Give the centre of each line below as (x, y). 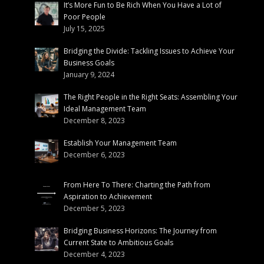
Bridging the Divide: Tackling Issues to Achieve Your (149, 51)
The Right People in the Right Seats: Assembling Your (150, 97)
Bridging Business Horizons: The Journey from (140, 231)
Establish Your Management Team (120, 143)
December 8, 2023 (94, 121)
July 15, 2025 (84, 29)
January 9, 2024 (89, 75)
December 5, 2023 (94, 209)
